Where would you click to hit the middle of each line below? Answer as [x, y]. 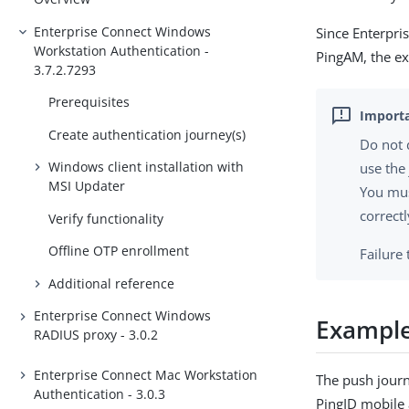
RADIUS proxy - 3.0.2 [96, 335]
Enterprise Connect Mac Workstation [146, 374]
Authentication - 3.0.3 [100, 393]
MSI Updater [87, 186]
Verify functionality [106, 218]
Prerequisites [89, 102]
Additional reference [112, 283]
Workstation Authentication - [122, 50]
